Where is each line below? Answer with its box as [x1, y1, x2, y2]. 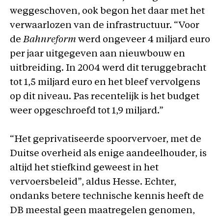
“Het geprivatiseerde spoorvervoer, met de [10, 135, 201, 144]
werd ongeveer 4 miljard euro [78, 35, 210, 45]
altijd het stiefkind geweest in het [10, 163, 159, 173]
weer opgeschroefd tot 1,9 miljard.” [10, 107, 165, 116]
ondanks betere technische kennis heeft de [10, 192, 204, 201]
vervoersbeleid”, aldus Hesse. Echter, [10, 177, 176, 187]
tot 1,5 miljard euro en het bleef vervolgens [10, 78, 200, 87]
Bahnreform [23, 35, 78, 45]
